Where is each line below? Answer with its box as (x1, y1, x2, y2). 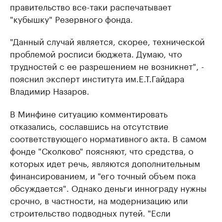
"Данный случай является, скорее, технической (10, 34, 205, 48)
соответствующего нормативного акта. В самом (10, 131, 207, 145)
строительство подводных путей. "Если (10, 206, 170, 219)
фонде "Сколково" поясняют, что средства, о (10, 144, 193, 157)
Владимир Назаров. (10, 84, 89, 97)
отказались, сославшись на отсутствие (10, 119, 168, 132)
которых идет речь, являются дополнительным (10, 156, 200, 169)
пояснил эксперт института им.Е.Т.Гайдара (10, 71, 184, 85)
